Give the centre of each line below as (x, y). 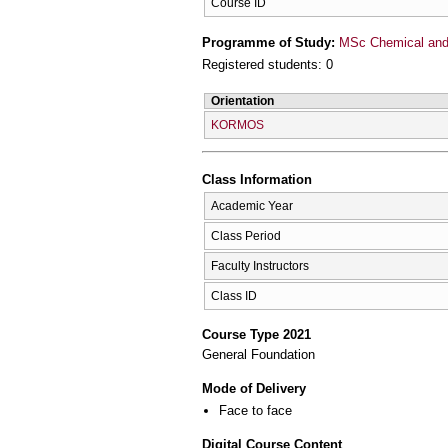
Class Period (246, 235)
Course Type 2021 (256, 335)
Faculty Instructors (260, 265)
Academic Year (252, 205)
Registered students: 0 (267, 65)
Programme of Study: (270, 42)
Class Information (257, 180)
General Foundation (258, 355)
